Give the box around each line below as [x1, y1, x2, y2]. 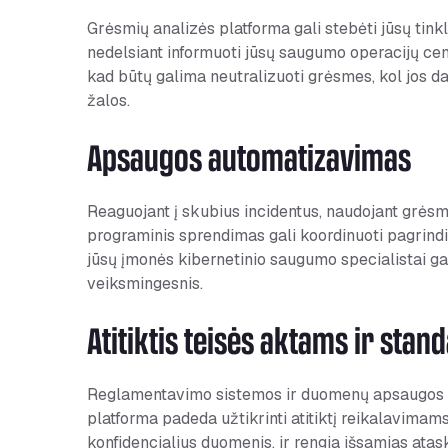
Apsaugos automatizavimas [87, 133, 411, 181]
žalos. [87, 90, 130, 112]
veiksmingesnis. [87, 273, 203, 295]
